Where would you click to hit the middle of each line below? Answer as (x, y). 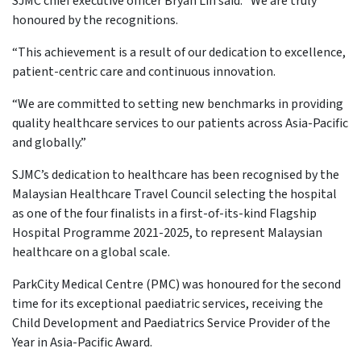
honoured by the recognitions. (95, 20)
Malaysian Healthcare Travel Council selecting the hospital (174, 194)
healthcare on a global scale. (91, 252)
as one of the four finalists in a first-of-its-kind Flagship (164, 213)
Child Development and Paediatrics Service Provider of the (171, 323)
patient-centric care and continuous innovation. (144, 71)
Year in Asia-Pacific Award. (82, 342)
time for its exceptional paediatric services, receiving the (168, 303)
